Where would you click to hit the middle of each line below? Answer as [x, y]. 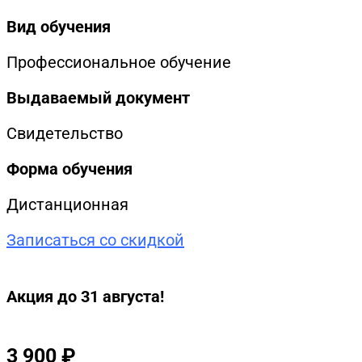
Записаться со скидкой [95, 240]
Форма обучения [69, 168]
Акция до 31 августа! [85, 297]
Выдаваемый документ [98, 97]
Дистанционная [67, 204]
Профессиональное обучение [119, 62]
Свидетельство [65, 133]
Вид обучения [59, 26]
